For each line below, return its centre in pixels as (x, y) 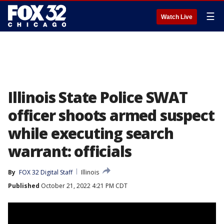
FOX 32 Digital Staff (46, 172)
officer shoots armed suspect (111, 115)
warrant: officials (70, 151)
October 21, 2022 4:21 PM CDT (83, 186)
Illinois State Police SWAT (98, 97)
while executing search (91, 133)
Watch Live (177, 17)
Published (24, 186)
